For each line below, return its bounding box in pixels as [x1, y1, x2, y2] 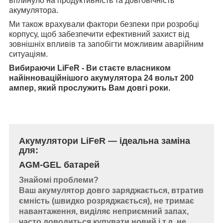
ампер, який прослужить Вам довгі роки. [9, 84, 170, 93]
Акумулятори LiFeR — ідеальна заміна [19, 136, 190, 146]
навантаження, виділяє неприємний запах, [19, 207, 189, 216]
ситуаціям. [9, 50, 48, 59]
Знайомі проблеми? [19, 176, 99, 185]
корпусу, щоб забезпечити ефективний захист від [9, 30, 189, 39]
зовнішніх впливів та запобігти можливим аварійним [9, 40, 204, 49]
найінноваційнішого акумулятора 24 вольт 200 [9, 74, 194, 83]
